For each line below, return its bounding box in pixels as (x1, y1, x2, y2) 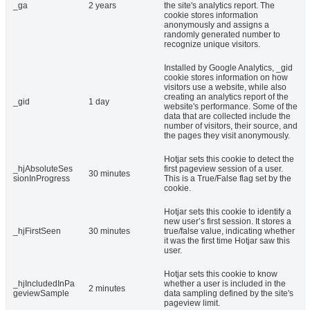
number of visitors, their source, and (164, 121, 298, 131)
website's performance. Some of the (164, 102, 298, 112)
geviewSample (13, 289, 69, 299)
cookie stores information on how (164, 73, 288, 83)
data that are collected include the (164, 111, 291, 122)
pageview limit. (164, 298, 220, 309)
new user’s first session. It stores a (164, 217, 291, 227)
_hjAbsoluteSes (13, 164, 73, 174)
